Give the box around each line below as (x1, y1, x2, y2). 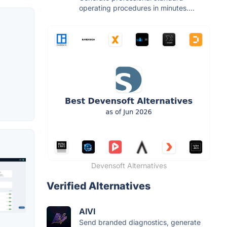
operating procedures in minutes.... (79, 4, 195, 13)
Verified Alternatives (47, 180, 150, 193)
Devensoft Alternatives (91, 161, 167, 170)
